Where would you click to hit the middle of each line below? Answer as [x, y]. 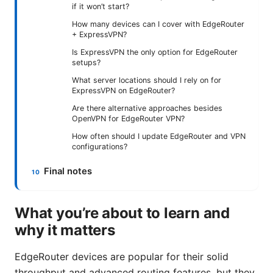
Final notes [68, 172]
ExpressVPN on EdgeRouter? [123, 91]
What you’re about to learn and [122, 213]
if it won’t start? [101, 7]
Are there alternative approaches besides [147, 108]
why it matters [65, 230]
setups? [86, 63]
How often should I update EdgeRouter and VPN [159, 136]
